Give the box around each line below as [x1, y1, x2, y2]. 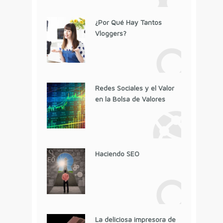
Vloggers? [95, 28, 126, 37]
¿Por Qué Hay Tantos [95, 17, 162, 26]
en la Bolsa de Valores [95, 94, 165, 103]
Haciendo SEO [95, 149, 139, 158]
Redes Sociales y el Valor [95, 83, 174, 92]
